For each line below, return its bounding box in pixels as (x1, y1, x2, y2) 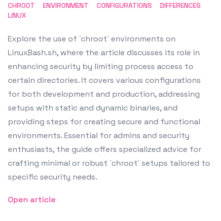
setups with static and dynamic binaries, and (8, 103, 178, 113)
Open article (8, 194, 56, 205)
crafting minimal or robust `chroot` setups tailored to (8, 158, 210, 168)
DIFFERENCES (160, 1, 201, 10)
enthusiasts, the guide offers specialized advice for (8, 144, 201, 154)
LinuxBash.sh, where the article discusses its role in (8, 47, 200, 58)
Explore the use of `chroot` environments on (8, 34, 176, 44)
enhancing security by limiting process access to (8, 61, 193, 72)
